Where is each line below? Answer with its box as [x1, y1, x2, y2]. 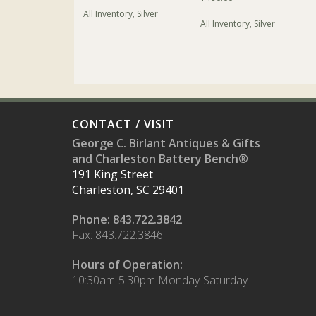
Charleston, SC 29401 [72, 182, 184, 198]
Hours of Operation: [72, 257, 183, 273]
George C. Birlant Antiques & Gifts [72, 135, 260, 152]
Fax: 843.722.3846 [72, 227, 163, 243]
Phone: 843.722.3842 [72, 212, 182, 228]
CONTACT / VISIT [72, 116, 174, 133]
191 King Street [72, 166, 153, 183]
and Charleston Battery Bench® [72, 151, 248, 167]
